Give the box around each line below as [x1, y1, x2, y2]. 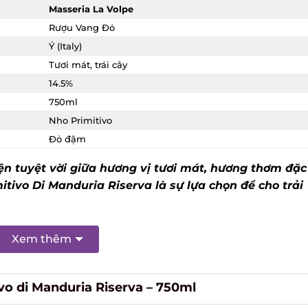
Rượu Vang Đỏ [43, 22, 110, 34]
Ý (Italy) [43, 41, 77, 52]
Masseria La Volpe [43, 3, 129, 15]
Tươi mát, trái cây [43, 59, 122, 71]
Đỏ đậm [43, 133, 81, 145]
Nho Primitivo [43, 115, 107, 126]
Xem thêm [6, 232, 67, 245]
